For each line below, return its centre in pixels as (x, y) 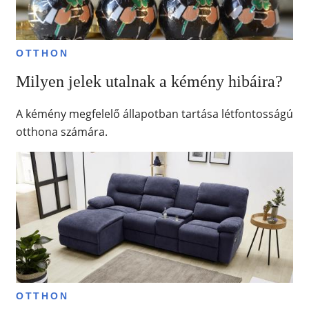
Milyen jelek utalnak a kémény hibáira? (149, 81)
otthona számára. (61, 131)
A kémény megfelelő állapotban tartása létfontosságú (154, 113)
